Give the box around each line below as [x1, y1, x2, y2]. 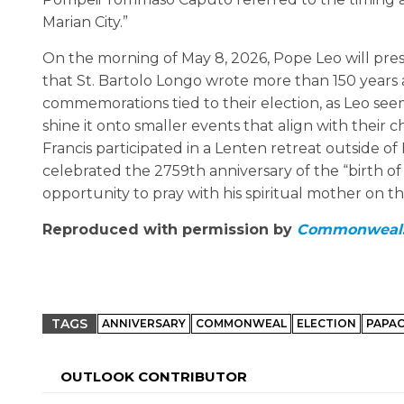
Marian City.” [42, 13, 128, 31]
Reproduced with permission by [42, 220, 297, 238]
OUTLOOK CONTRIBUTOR [60, 367, 247, 385]
